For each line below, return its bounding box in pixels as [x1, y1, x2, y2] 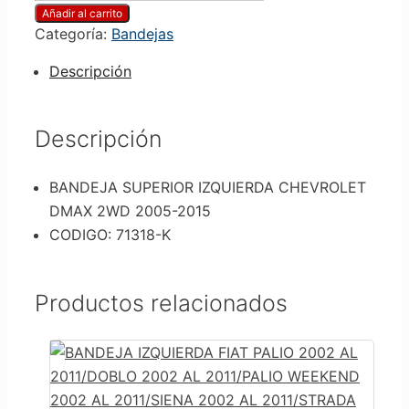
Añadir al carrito [42, 5, 122, 20]
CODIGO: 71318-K [49, 225, 171, 245]
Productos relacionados [35, 288, 288, 317]
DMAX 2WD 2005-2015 [49, 202, 211, 221]
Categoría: [35, 24, 111, 43]
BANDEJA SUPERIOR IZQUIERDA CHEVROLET [49, 178, 366, 197]
